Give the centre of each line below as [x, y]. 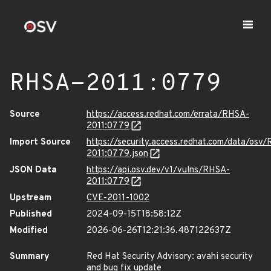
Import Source [40, 142]
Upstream [31, 198]
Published [31, 214]
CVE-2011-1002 [118, 198]
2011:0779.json [117, 154]
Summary [30, 257]
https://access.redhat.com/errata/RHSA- [168, 115]
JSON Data [33, 170]
